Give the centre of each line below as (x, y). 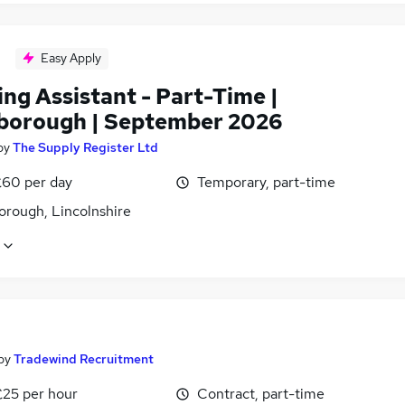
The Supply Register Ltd (85, 148)
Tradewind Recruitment (84, 359)
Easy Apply (71, 58)
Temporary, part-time (266, 183)
